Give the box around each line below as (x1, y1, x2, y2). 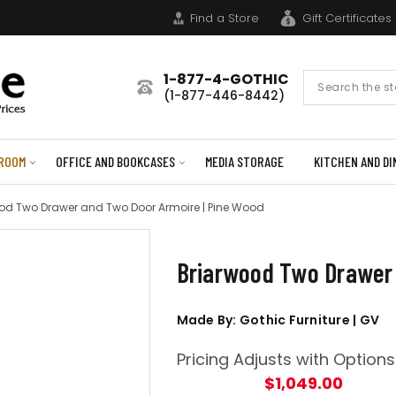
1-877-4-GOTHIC (164, 68, 289, 89)
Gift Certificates (302, 9, 392, 27)
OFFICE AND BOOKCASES (55, 153, 175, 170)
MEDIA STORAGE (204, 153, 284, 170)
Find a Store (190, 9, 259, 27)
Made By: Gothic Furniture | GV (176, 311, 380, 329)
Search (303, 69, 349, 88)
